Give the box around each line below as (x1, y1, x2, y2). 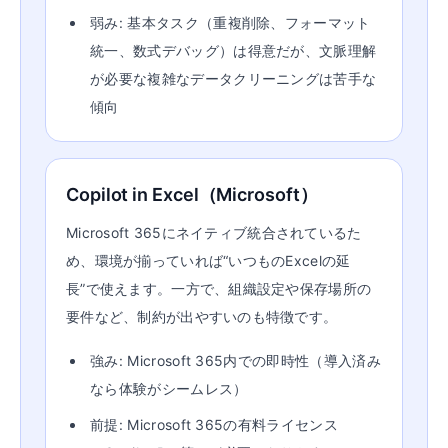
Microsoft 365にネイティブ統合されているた (66, 224, 362, 241)
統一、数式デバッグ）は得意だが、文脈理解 (90, 42, 377, 59)
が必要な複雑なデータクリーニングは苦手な (90, 70, 377, 87)
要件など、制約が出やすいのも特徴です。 (66, 308, 338, 325)
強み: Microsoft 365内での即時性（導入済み (90, 352, 381, 369)
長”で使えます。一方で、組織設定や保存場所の (66, 280, 372, 297)
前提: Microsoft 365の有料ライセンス (90, 416, 338, 433)
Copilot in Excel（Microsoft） (66, 184, 318, 205)
